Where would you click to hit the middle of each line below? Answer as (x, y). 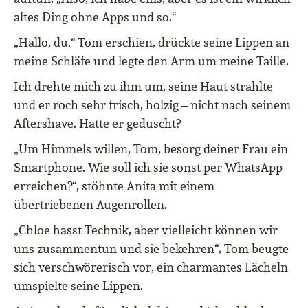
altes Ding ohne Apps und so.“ (95, 17)
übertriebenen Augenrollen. (90, 205)
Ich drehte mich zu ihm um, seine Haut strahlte (143, 87)
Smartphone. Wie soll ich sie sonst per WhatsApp (148, 168)
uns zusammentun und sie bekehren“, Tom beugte (151, 249)
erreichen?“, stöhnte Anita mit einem (114, 186)
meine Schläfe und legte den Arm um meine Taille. (151, 61)
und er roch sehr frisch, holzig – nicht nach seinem (152, 105)
